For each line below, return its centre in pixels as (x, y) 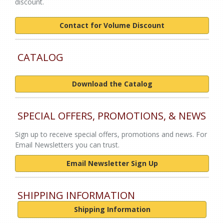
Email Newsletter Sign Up (112, 163)
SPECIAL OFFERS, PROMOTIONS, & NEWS (112, 116)
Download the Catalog (112, 84)
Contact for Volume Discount (112, 25)
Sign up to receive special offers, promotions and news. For (111, 134)
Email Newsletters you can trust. (67, 145)
